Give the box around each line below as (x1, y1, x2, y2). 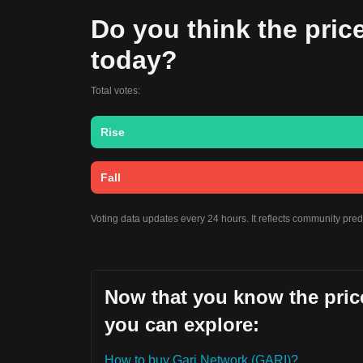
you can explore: (105, 314, 259, 335)
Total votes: (91, 85, 140, 96)
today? (91, 45, 177, 75)
